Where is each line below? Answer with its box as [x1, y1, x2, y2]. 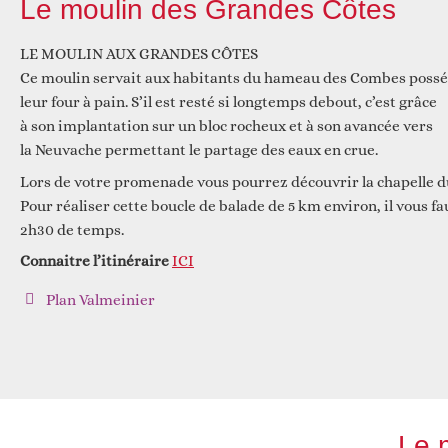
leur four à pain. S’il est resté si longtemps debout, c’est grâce [20, 93, 437, 111]
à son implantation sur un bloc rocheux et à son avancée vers [20, 117, 433, 135]
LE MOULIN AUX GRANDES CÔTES [20, 45, 258, 63]
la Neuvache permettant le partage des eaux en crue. [20, 141, 378, 159]
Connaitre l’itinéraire [20, 252, 169, 271]
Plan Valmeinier [46, 291, 156, 310]
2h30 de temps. [20, 220, 124, 239]
